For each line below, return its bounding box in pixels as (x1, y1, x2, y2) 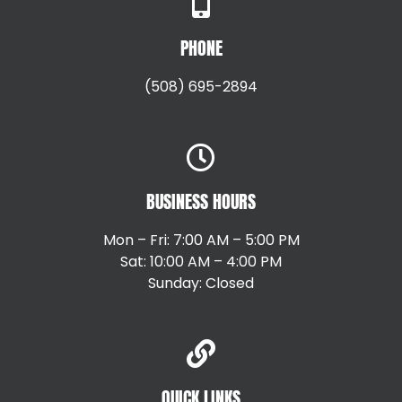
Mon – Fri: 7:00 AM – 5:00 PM (102, 230, 300, 251)
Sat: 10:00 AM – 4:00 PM (120, 251, 282, 273)
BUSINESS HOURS (146, 188, 256, 216)
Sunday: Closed (148, 273, 254, 294)
